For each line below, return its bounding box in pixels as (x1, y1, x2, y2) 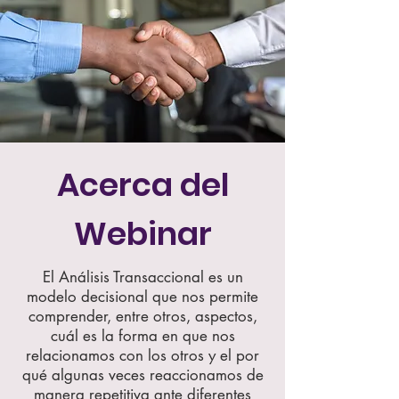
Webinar (73, 211, 212, 256)
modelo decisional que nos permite (27, 287, 258, 306)
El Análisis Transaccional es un (42, 267, 243, 287)
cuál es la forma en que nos (50, 326, 235, 346)
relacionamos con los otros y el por (26, 346, 259, 365)
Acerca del (56, 162, 229, 208)
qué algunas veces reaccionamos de (21, 365, 264, 385)
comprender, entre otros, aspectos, (28, 306, 257, 326)
